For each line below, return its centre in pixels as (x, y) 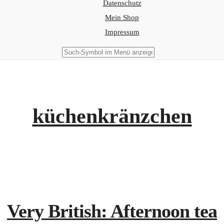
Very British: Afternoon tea (112, 211)
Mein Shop (122, 17)
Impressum (122, 32)
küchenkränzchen (112, 116)
